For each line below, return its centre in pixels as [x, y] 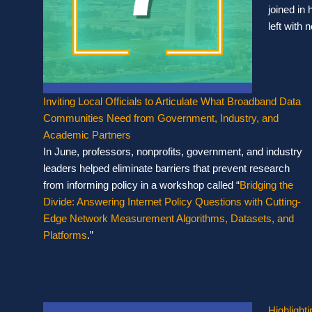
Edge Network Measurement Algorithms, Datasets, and [169, 218]
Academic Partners [87, 134]
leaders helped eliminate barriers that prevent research [166, 168]
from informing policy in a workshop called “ [141, 185]
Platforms [65, 235]
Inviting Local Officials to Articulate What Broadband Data [172, 101]
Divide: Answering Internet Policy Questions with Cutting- [172, 201]
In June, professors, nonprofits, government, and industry [173, 151]
